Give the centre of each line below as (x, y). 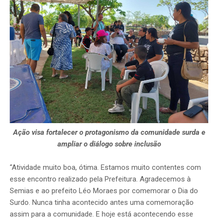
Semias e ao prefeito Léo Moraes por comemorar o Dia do (104, 191)
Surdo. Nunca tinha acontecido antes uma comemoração (102, 203)
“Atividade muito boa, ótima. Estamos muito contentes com (105, 168)
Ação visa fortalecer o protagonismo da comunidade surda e (109, 133)
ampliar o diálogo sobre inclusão (109, 144)
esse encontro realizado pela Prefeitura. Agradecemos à (100, 179)
